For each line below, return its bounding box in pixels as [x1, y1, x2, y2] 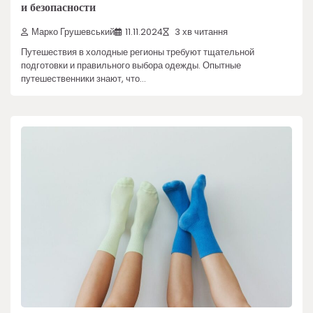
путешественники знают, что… [21, 71, 146, 85]
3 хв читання [173, 25, 228, 38]
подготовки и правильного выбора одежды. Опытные [21, 58, 241, 72]
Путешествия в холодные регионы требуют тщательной [21, 45, 254, 59]
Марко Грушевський [31, 25, 115, 38]
